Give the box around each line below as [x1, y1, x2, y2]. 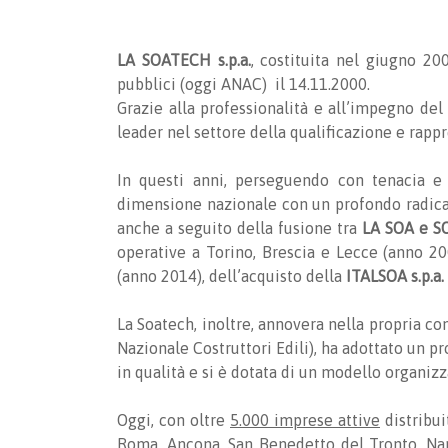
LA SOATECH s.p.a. [117, 51, 251, 69]
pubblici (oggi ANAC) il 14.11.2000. [117, 75, 370, 93]
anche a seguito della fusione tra [117, 219, 363, 237]
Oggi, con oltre [117, 411, 230, 429]
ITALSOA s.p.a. [346, 267, 444, 285]
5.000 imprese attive [230, 411, 380, 429]
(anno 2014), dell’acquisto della [117, 267, 346, 285]
